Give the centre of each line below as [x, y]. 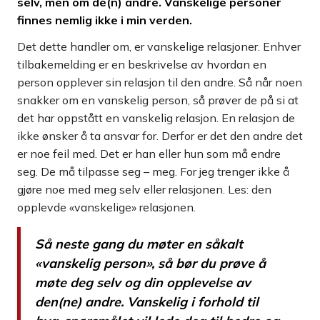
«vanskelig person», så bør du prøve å [150, 264]
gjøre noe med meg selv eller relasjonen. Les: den [144, 190]
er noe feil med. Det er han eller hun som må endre [149, 154]
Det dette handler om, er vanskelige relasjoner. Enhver [159, 47]
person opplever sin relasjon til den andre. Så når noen [160, 82]
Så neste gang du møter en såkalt [139, 244]
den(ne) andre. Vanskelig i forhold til [147, 302]
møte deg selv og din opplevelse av [143, 283]
